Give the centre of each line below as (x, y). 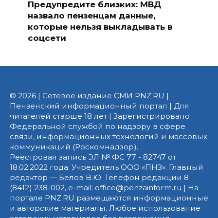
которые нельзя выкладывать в (100, 27)
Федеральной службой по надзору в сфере (98, 127)
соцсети (47, 38)
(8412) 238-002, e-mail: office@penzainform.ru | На (104, 188)
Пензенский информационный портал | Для (100, 106)
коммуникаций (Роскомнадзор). (74, 147)
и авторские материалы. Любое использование (105, 208)
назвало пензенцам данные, (91, 15)
